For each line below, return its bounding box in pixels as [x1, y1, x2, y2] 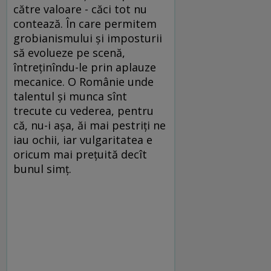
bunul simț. [13, 162, 71, 177]
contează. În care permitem [13, 16, 157, 31]
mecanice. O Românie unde [13, 74, 154, 90]
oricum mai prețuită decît [13, 147, 147, 162]
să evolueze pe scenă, [13, 45, 125, 60]
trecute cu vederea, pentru [13, 103, 154, 119]
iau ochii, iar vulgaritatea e [13, 132, 152, 148]
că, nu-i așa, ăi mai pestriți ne [13, 118, 166, 133]
